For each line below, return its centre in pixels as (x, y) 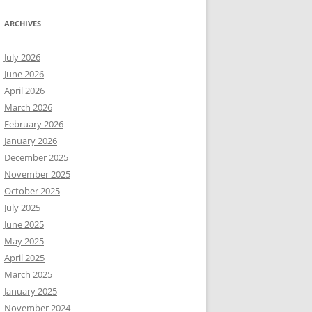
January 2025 (31, 291)
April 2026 (24, 91)
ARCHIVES (23, 23)
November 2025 (37, 174)
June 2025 (24, 224)
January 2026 (31, 141)
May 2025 (24, 241)
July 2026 (22, 57)
